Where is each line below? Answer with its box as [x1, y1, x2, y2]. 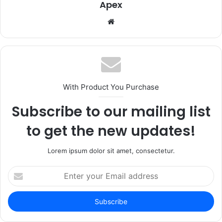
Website [114, 16, 142, 26]
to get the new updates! [26, 121, 196, 141]
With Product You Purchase [63, 82, 159, 92]
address [7, 197, 32, 206]
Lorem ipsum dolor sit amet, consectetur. [47, 146, 175, 155]
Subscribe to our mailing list [11, 102, 211, 121]
